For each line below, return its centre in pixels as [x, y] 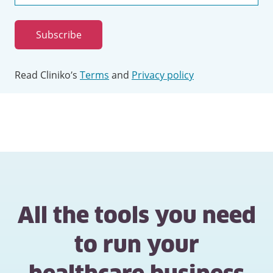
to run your [136, 246]
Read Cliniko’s [47, 75]
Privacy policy [163, 75]
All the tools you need [136, 217]
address [33, 23]
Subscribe [58, 34]
